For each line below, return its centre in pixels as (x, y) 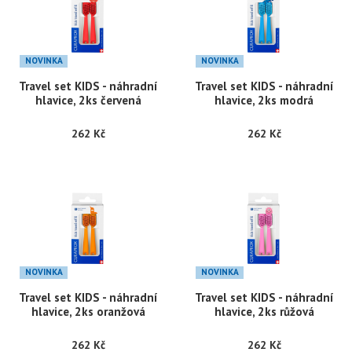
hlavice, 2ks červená (88, 101)
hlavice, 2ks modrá (264, 101)
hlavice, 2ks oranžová (88, 312)
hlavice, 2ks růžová (264, 312)
